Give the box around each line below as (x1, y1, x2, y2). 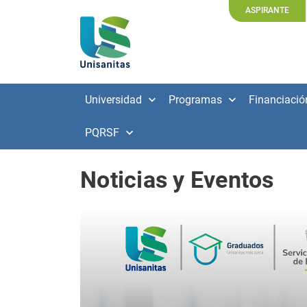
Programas (169, 93, 222, 106)
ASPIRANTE (245, 5, 289, 15)
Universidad (85, 93, 142, 106)
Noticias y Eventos (80, 166, 274, 193)
